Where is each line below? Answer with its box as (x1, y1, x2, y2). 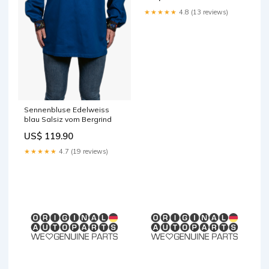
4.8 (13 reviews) (177, 8, 228, 17)
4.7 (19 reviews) (57, 147, 108, 156)
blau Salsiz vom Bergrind (24, 114, 112, 124)
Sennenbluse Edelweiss (24, 104, 109, 114)
